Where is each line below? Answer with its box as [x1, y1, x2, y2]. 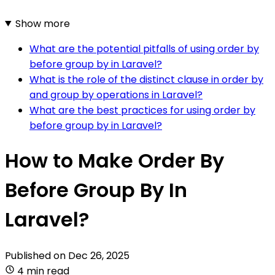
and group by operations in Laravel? [29, 87, 203, 102]
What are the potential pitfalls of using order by [29, 41, 259, 56]
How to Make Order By [5, 147, 224, 175]
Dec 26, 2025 [68, 248, 130, 263]
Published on [5, 248, 68, 263]
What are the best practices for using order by [29, 103, 255, 117]
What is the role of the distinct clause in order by [29, 72, 263, 87]
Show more [15, 16, 70, 31]
